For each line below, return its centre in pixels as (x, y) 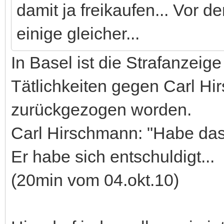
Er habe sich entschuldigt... (113, 156)
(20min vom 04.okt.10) (95, 180)
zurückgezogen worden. (101, 109)
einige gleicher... (78, 33)
